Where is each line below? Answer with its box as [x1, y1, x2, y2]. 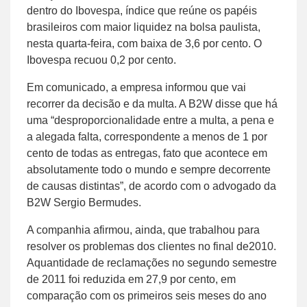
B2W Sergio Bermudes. [27, 196, 141, 208]
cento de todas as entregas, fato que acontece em [27, 147, 267, 159]
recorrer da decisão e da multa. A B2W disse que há [27, 97, 278, 110]
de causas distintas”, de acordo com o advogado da [27, 180, 276, 192]
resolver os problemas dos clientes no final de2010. [27, 240, 276, 252]
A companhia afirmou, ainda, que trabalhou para [27, 223, 260, 236]
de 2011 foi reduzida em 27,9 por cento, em [27, 273, 236, 285]
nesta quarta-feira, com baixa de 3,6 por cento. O [27, 37, 262, 49]
